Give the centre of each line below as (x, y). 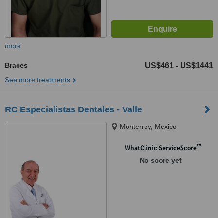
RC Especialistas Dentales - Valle (73, 109)
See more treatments (37, 80)
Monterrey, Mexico (148, 127)
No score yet (160, 160)
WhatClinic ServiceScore (160, 148)
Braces (16, 65)
